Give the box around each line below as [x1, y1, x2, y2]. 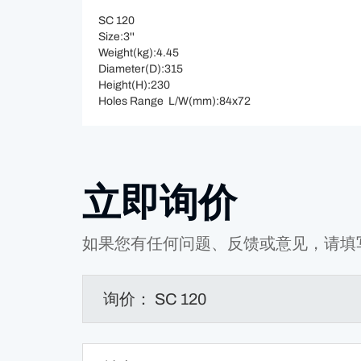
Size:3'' [98, 31, 135, 43]
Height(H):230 [98, 79, 170, 91]
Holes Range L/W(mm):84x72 [98, 95, 251, 107]
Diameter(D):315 [98, 63, 183, 75]
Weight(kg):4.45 [98, 47, 179, 59]
